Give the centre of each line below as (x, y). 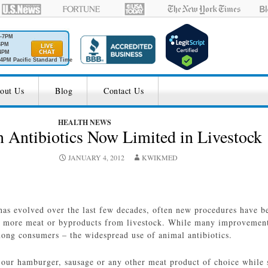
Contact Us (124, 91)
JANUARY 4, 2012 (96, 157)
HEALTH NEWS (85, 122)
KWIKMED (160, 157)
